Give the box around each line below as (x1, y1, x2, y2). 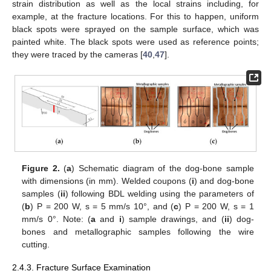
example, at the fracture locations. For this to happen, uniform (12, 11, 259, 22)
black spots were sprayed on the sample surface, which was (12, 24, 259, 34)
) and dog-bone (194, 175, 254, 186)
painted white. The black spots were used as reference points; (12, 37, 259, 47)
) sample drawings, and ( (121, 214, 224, 224)
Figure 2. (22, 163, 60, 173)
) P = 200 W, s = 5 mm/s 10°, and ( (30, 201, 174, 211)
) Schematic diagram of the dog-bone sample (71, 163, 254, 173)
